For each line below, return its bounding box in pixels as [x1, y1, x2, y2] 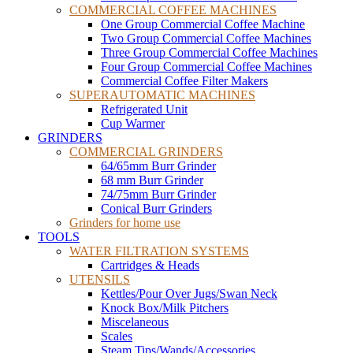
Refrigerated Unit [101, 102, 188, 116]
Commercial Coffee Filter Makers [101, 74, 268, 87]
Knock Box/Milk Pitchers [101, 301, 229, 314]
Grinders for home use [69, 216, 180, 229]
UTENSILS [69, 273, 130, 286]
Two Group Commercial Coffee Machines [101, 32, 311, 45]
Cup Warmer [101, 117, 165, 130]
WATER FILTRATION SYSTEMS [69, 244, 249, 258]
